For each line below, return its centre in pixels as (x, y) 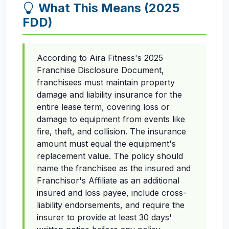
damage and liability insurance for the (109, 95)
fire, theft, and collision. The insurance (111, 132)
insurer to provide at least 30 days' (104, 217)
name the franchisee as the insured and (114, 168)
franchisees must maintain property (106, 83)
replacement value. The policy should (110, 156)
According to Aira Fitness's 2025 (100, 58)
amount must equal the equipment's (106, 144)
